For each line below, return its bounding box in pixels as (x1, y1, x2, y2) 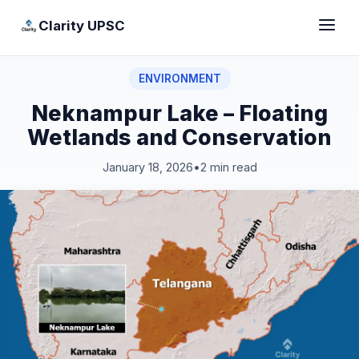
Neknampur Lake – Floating (31, 100, 328, 126)
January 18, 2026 (102, 160, 193, 174)
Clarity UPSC (38, 17, 125, 34)
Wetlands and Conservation (27, 124, 332, 150)
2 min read (200, 160, 257, 174)
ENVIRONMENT (138, 72, 221, 85)
